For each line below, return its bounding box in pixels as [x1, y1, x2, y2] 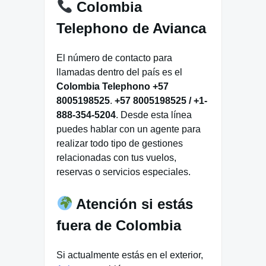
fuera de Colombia [56, 217, 181, 233]
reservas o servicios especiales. [56, 166, 191, 177]
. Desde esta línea [116, 109, 192, 120]
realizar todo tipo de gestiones [56, 138, 183, 148]
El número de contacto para [56, 52, 172, 63]
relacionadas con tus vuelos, [56, 152, 176, 163]
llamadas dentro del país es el [56, 66, 182, 77]
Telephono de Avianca [56, 20, 206, 36]
